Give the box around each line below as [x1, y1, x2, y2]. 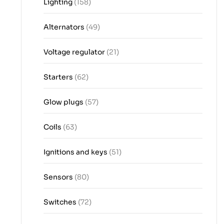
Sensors [43, 172, 74, 182]
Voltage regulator [43, 47, 106, 57]
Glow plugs [43, 97, 85, 107]
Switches [43, 197, 78, 207]
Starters [43, 72, 74, 82]
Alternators [43, 22, 86, 32]
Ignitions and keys [43, 147, 109, 157]
